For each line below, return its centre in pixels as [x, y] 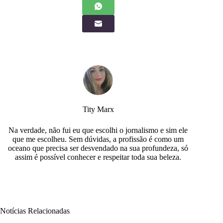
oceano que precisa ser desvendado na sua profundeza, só [98, 148]
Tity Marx [98, 109]
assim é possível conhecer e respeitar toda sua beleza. [98, 157]
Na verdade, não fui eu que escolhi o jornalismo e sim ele [98, 130]
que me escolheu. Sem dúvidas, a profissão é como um [98, 139]
